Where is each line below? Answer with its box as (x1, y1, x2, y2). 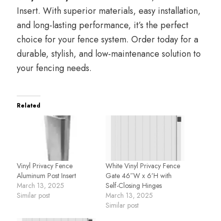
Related (17, 101, 40, 110)
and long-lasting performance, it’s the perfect (17, 19, 188, 32)
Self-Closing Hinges (106, 180, 162, 190)
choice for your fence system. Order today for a (17, 33, 198, 46)
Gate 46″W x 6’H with (106, 170, 172, 181)
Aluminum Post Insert (17, 170, 76, 181)
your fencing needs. (17, 62, 92, 75)
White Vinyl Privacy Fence (106, 160, 180, 171)
